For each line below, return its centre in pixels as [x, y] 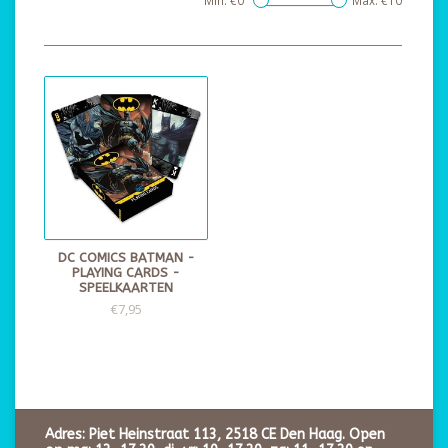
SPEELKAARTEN [126, 287]
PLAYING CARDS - [126, 272]
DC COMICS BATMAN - [126, 257]
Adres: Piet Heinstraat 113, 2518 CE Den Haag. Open [215, 435]
